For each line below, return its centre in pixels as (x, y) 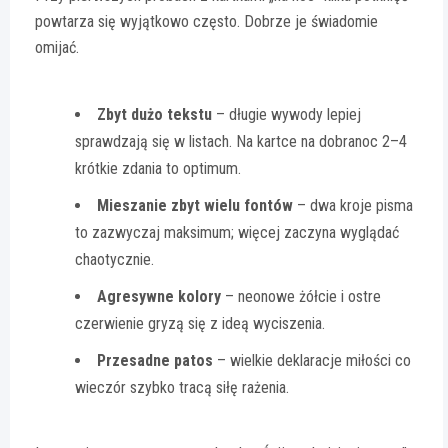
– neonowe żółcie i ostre (301, 296)
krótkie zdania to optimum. (158, 168)
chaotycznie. (114, 259)
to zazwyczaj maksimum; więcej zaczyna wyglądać (237, 232)
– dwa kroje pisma (353, 205)
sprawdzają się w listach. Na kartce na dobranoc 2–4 (241, 141)
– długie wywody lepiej (286, 114)
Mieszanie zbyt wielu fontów (195, 205)
